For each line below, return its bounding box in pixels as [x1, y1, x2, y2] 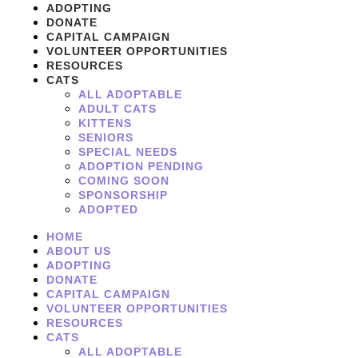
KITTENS [78, 117, 132, 129]
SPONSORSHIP [78, 189, 168, 201]
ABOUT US [46, 245, 111, 257]
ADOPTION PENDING [78, 160, 204, 173]
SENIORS [78, 131, 133, 144]
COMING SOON [78, 174, 169, 187]
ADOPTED [78, 203, 138, 216]
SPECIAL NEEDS [78, 145, 177, 158]
